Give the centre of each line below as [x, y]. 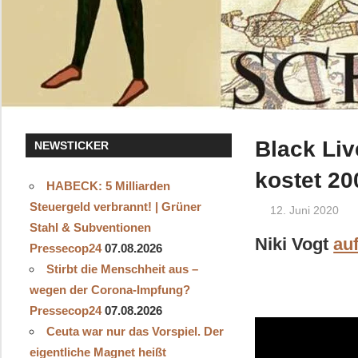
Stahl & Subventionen [90, 227]
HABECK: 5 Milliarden [108, 185]
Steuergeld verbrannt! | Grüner [115, 206]
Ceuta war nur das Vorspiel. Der [135, 331]
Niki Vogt [294, 244]
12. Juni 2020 [305, 210]
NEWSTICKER [72, 145]
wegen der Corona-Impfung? [109, 289]
